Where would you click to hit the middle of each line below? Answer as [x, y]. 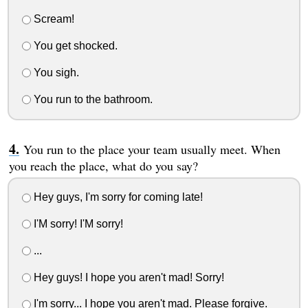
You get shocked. [74, 46]
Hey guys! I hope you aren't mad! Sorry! [127, 277]
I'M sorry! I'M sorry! [77, 224]
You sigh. [55, 72]
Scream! [52, 19]
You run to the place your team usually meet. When [152, 149]
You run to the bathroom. [91, 99]
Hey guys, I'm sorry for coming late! [117, 197]
